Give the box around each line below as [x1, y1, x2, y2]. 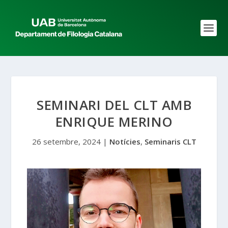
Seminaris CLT [144, 136, 196, 147]
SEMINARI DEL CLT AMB [37, 96, 191, 114]
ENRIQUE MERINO [55, 112, 173, 131]
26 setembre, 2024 [32, 136, 101, 147]
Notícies [109, 136, 140, 147]
